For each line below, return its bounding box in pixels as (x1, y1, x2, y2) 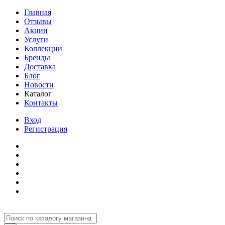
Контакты (24, 98, 58, 107)
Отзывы (24, 17, 52, 26)
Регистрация (24, 125, 67, 133)
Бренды (24, 53, 50, 62)
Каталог (24, 89, 52, 98)
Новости (24, 80, 54, 89)
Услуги (24, 35, 48, 44)
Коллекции (24, 44, 62, 53)
